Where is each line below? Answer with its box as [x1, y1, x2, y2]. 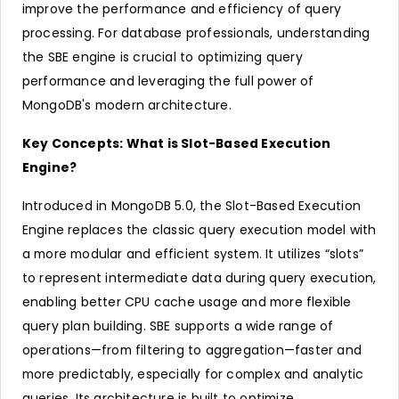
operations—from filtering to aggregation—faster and [21, 341, 362, 360]
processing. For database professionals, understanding [21, 24, 370, 43]
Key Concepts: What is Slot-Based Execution [21, 134, 331, 153]
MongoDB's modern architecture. [21, 96, 232, 115]
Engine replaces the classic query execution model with [21, 221, 377, 240]
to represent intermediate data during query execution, [21, 269, 377, 288]
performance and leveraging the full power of [21, 72, 314, 91]
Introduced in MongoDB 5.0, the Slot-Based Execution [21, 197, 361, 216]
